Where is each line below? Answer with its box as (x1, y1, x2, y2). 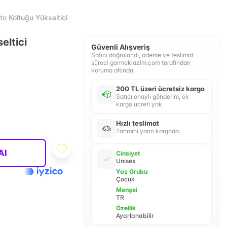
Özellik (116, 204, 136, 212)
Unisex (116, 157, 136, 165)
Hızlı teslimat (116, 119, 159, 127)
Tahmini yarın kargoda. (116, 127, 180, 135)
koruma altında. (91, 66, 135, 74)
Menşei (116, 186, 137, 194)
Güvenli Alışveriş (91, 43, 150, 51)
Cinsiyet (116, 149, 140, 157)
